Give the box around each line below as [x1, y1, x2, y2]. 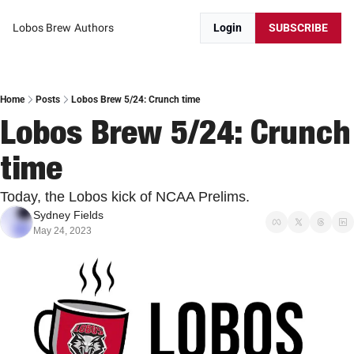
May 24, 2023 [33, 225, 92, 236]
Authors [74, 21, 114, 34]
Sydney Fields [33, 209, 104, 221]
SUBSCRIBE [269, 21, 328, 34]
